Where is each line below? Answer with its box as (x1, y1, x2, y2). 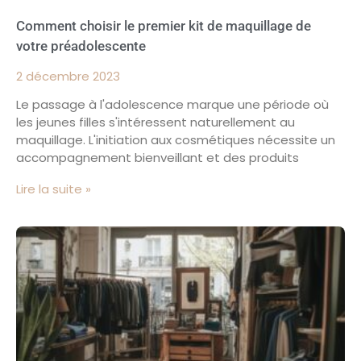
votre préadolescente (16, 37, 146, 54)
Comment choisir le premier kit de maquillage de (16, 17, 311, 34)
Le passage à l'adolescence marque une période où (16, 95, 329, 113)
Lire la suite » (16, 180, 91, 197)
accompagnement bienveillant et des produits (16, 148, 299, 166)
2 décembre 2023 (16, 67, 120, 85)
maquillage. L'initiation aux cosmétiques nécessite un (16, 131, 335, 148)
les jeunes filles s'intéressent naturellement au (16, 113, 295, 131)
